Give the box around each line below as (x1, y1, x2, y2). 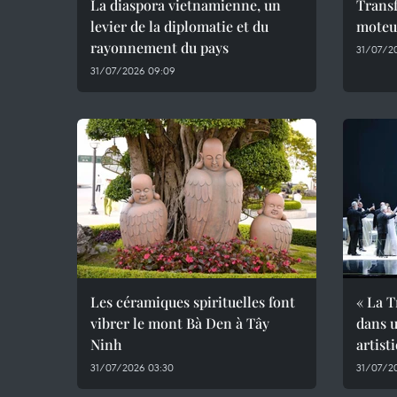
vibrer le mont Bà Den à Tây (90, 314, 269, 332)
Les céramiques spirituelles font (90, 292, 295, 311)
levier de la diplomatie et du (90, 17, 269, 35)
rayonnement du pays (90, 38, 229, 57)
